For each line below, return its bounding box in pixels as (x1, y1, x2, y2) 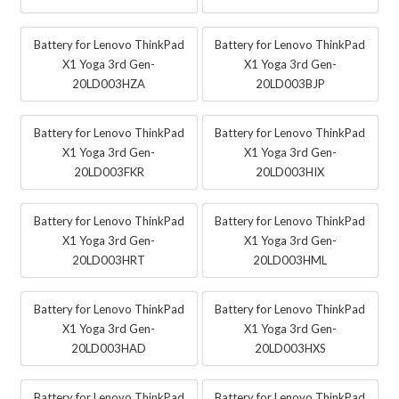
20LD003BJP (255, 76, 325, 91)
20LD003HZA (72, 76, 146, 91)
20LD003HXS (254, 340, 326, 355)
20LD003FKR (73, 164, 144, 179)
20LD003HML (253, 252, 328, 267)
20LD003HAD (71, 340, 147, 355)
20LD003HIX (256, 164, 325, 179)
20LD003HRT (72, 252, 146, 267)
